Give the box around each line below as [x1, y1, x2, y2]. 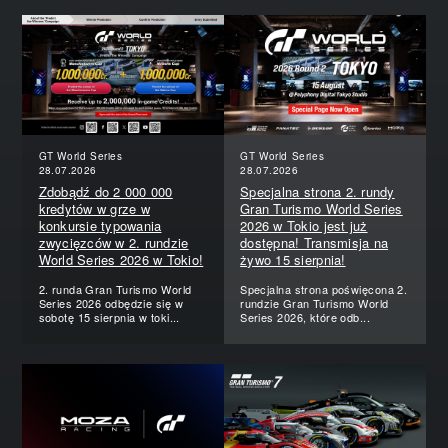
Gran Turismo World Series [240, 198, 403, 218]
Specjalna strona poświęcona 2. [240, 280, 408, 297]
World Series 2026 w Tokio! [38, 249, 204, 269]
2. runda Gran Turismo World [38, 280, 192, 297]
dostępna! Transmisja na [240, 232, 389, 252]
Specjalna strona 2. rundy [240, 181, 395, 201]
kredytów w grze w [38, 198, 150, 218]
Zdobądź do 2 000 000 [38, 181, 173, 201]
